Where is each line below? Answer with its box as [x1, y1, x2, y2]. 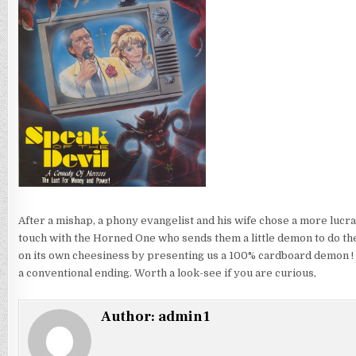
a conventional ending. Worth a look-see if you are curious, [17, 267, 316, 280]
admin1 [157, 308, 210, 327]
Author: [100, 308, 158, 327]
